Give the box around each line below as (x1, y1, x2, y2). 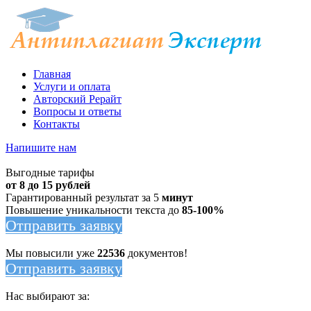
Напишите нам (6, 142, 76, 153)
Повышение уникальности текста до (6, 204, 182, 216)
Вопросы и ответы (33, 106, 121, 117)
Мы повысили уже (6, 247, 97, 259)
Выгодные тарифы (6, 167, 94, 178)
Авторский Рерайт (33, 93, 121, 105)
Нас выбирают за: (6, 290, 90, 302)
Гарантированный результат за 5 (6, 192, 159, 203)
